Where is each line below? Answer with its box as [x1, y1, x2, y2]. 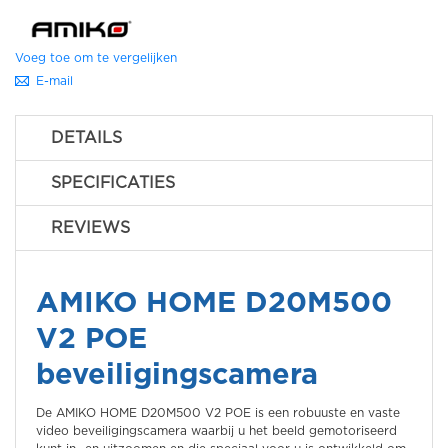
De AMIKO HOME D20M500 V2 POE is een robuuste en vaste [36, 407, 400, 419]
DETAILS [51, 130, 122, 146]
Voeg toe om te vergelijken [15, 52, 177, 64]
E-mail [36, 75, 73, 87]
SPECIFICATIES [51, 175, 175, 191]
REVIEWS [51, 220, 130, 236]
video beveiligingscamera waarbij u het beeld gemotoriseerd [36, 425, 397, 437]
